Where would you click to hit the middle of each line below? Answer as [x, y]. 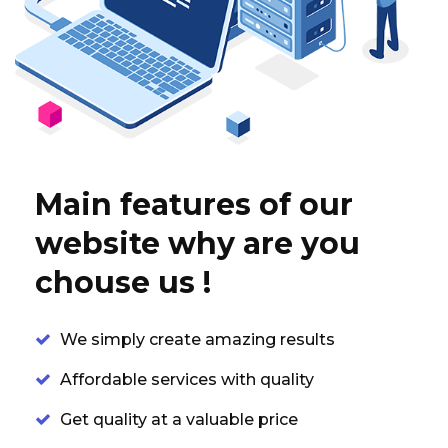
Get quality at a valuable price [177, 420]
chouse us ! [123, 283]
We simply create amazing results [195, 340]
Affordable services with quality [185, 380]
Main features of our [194, 205]
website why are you [197, 244]
